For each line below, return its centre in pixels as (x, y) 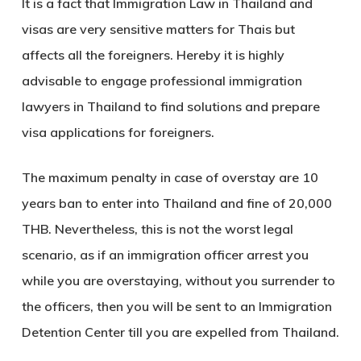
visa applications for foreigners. (118, 133)
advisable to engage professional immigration (162, 81)
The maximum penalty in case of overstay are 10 (170, 178)
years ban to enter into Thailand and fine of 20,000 (176, 203)
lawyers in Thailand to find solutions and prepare (170, 107)
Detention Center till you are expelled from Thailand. (180, 332)
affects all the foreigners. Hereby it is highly (153, 55)
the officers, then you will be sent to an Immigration (176, 307)
